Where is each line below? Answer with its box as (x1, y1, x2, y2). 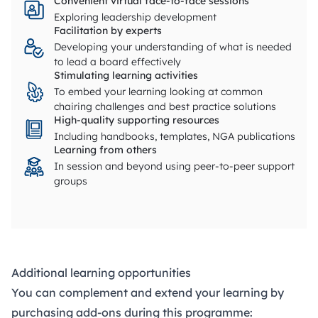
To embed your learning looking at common (54, 85, 263, 99)
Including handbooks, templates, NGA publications (54, 130, 295, 143)
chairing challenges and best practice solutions (54, 100, 276, 114)
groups (54, 175, 87, 188)
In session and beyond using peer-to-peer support (54, 160, 295, 173)
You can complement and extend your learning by (11, 285, 284, 300)
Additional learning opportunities (11, 265, 191, 280)
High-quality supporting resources (54, 114, 219, 127)
